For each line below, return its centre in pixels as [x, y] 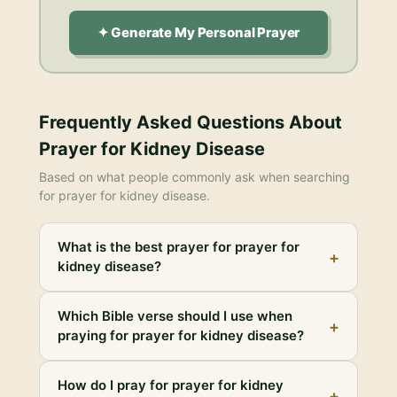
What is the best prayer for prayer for [179, 247]
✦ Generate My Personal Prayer [198, 32]
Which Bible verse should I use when [175, 316]
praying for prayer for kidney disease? [181, 335]
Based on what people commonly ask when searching [195, 177]
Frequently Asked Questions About [191, 122]
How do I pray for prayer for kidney [171, 385]
